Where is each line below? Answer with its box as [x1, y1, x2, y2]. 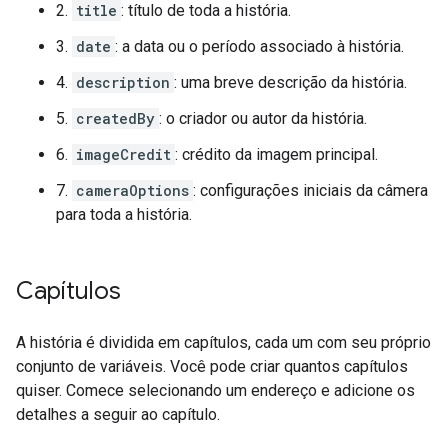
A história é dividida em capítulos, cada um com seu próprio [16, 333, 431, 352]
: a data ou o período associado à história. [115, 37, 404, 56]
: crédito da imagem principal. [175, 145, 378, 164]
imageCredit [76, 145, 171, 164]
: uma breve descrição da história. [174, 73, 407, 92]
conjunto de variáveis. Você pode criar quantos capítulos [16, 357, 408, 376]
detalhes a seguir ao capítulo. [16, 405, 220, 424]
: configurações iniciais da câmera [193, 181, 428, 200]
